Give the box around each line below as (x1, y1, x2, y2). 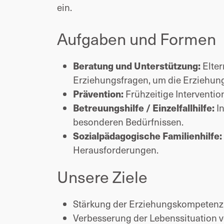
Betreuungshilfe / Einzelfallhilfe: (73, 101, 214, 114)
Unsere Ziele (57, 164, 147, 188)
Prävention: (73, 87, 123, 100)
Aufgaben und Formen (57, 26, 216, 50)
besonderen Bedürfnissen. (73, 114, 183, 128)
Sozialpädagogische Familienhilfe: (73, 129, 222, 142)
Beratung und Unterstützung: (73, 59, 200, 72)
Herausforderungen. (73, 142, 158, 156)
